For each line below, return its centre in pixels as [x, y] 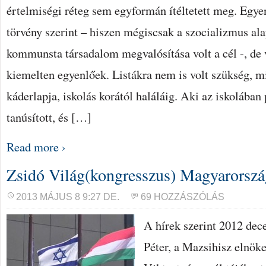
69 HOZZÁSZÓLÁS [183, 197]
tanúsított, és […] [49, 117]
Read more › [36, 147]
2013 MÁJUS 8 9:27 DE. [68, 197]
